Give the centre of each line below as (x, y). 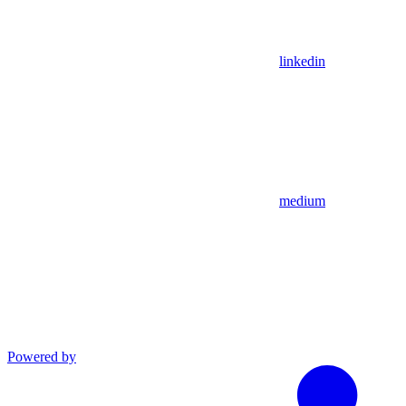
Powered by (42, 356)
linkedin (302, 61)
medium (302, 200)
